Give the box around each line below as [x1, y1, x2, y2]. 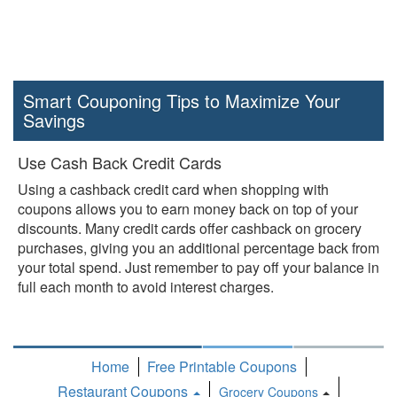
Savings [23, 107, 85, 133]
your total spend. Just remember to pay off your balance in [18, 257, 379, 277]
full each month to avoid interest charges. [18, 276, 274, 297]
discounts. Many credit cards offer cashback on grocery [18, 218, 362, 238]
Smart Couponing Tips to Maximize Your [23, 88, 340, 113]
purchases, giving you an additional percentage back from [18, 237, 379, 258]
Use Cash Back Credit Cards [18, 151, 222, 174]
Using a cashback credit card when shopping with [18, 179, 329, 199]
